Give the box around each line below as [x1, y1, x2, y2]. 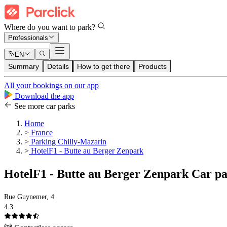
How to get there [77, 62, 130, 71]
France [29, 128, 53, 137]
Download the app [13, 92, 74, 101]
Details [47, 62, 69, 71]
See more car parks [12, 102, 75, 111]
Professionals [8, 34, 48, 42]
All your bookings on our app [4, 81, 99, 90]
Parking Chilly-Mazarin [29, 137, 106, 146]
